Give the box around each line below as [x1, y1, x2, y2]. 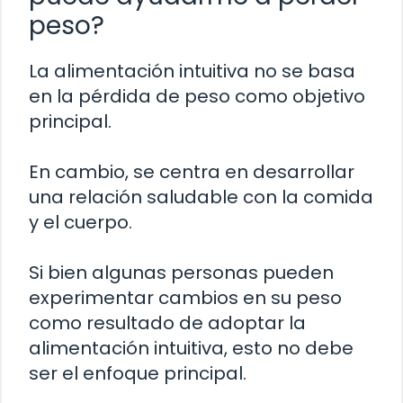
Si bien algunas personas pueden [29, 260, 334, 286]
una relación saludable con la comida [29, 184, 373, 210]
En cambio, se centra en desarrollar [29, 159, 354, 185]
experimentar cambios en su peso [29, 285, 342, 311]
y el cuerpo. [29, 210, 132, 236]
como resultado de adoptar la [29, 310, 306, 336]
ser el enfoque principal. [29, 361, 246, 387]
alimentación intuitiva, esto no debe [29, 336, 354, 362]
